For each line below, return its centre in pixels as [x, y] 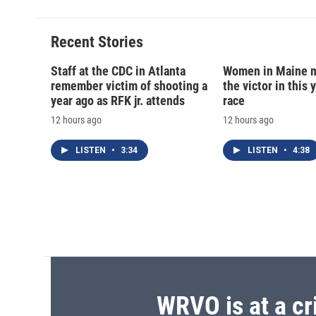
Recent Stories [97, 42]
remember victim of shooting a [129, 86]
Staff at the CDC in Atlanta [118, 71]
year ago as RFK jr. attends [118, 101]
